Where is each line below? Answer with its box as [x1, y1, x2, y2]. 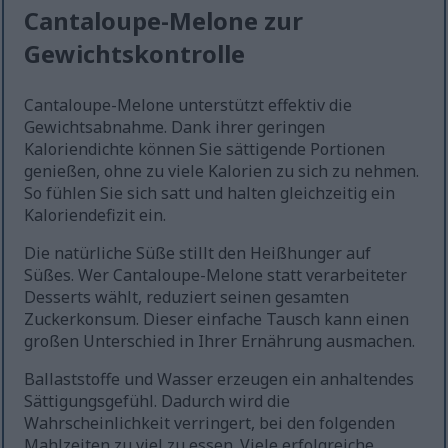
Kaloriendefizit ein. [24, 203, 167, 226]
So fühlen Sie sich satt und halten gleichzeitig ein [24, 181, 396, 204]
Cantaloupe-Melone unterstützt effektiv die [24, 93, 353, 116]
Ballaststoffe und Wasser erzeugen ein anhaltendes [24, 367, 415, 390]
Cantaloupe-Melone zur [24, 3, 304, 37]
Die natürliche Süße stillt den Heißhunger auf [24, 241, 372, 264]
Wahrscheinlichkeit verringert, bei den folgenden [24, 411, 396, 434]
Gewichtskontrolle [24, 36, 246, 70]
